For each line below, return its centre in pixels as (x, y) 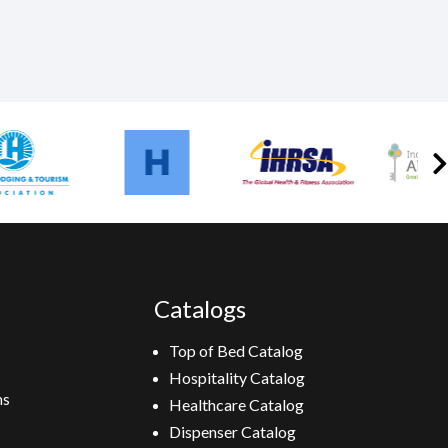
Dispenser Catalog (232, 431)
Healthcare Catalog (236, 404)
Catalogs (199, 308)
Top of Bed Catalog (235, 350)
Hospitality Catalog (236, 377)
